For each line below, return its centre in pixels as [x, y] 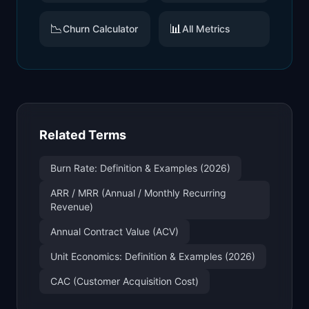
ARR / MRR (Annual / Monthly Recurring [138, 193]
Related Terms [83, 135]
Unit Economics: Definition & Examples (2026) [153, 256]
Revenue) [72, 207]
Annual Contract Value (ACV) [114, 231]
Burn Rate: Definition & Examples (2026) [140, 168]
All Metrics [206, 29]
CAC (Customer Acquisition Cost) [124, 281]
